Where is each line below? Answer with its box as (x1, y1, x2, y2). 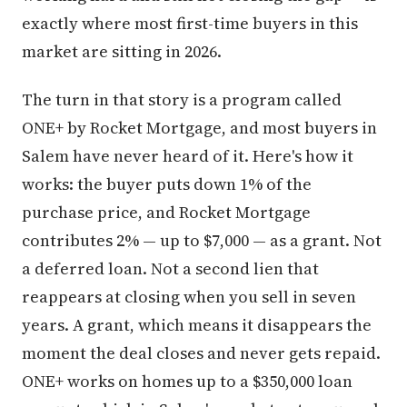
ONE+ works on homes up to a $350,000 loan (22, 370, 352, 392)
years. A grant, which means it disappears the (22, 313, 372, 336)
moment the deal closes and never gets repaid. (22, 342, 381, 364)
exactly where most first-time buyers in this (22, 12, 358, 35)
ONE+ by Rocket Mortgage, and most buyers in (22, 116, 377, 139)
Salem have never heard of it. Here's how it (22, 144, 353, 167)
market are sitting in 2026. (22, 40, 222, 63)
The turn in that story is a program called (22, 88, 342, 111)
